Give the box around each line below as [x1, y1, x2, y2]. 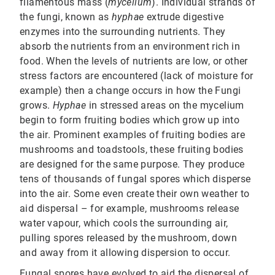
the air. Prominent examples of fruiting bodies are [20, 129, 245, 141]
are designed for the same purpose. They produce [20, 158, 245, 171]
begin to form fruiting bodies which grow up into [20, 114, 240, 126]
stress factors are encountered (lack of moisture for [20, 70, 254, 82]
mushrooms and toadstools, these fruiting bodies [20, 144, 244, 156]
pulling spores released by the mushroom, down [20, 232, 237, 244]
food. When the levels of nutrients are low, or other [20, 55, 248, 68]
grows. [20, 99, 53, 112]
